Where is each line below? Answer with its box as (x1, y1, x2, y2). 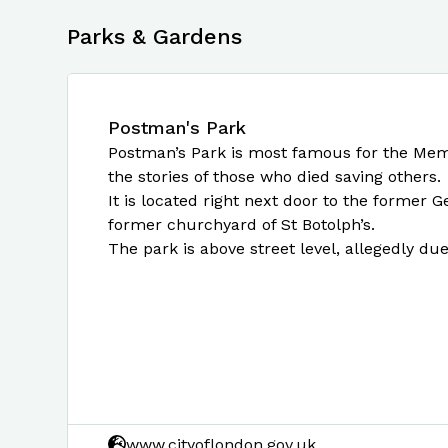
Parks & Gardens (67, 24, 242, 49)
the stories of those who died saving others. (108, 167, 441, 186)
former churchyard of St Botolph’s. (108, 215, 375, 234)
